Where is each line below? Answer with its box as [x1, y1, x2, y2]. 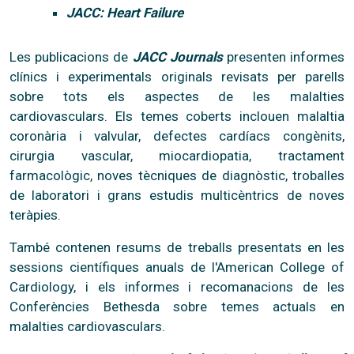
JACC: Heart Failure [66, 4, 183, 21]
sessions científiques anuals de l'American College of [9, 258, 345, 275]
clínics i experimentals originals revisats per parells [9, 68, 345, 85]
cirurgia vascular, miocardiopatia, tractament [9, 147, 345, 164]
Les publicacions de [9, 48, 133, 65]
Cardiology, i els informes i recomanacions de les [9, 278, 345, 295]
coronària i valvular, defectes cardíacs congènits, [9, 127, 345, 144]
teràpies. [9, 206, 61, 223]
